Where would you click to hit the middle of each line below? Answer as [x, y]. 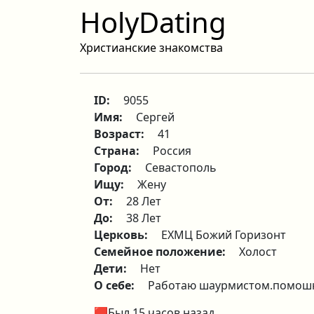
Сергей [155, 117]
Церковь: [122, 235]
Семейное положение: [161, 252]
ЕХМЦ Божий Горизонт [224, 235]
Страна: [118, 151]
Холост [258, 252]
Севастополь [181, 168]
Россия [172, 151]
